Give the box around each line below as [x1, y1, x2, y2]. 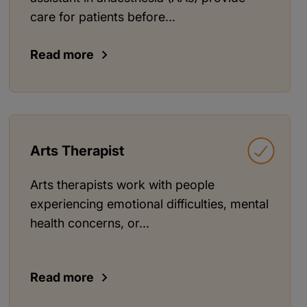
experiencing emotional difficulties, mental [30, 196, 269, 211]
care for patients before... [30, 9, 176, 24]
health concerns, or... [30, 215, 150, 230]
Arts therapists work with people [30, 177, 215, 192]
